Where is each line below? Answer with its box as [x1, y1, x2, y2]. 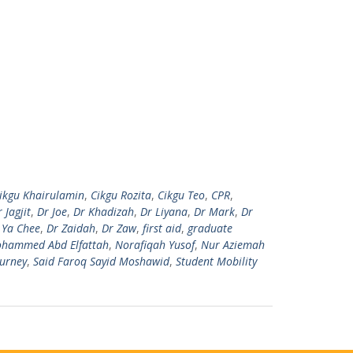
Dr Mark [194, 204, 235, 219]
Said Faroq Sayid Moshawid [33, 254, 169, 269]
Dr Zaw [102, 221, 136, 236]
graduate [188, 221, 232, 236]
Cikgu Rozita [91, 188, 151, 203]
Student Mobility [176, 254, 257, 269]
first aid [143, 221, 181, 236]
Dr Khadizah [73, 204, 134, 219]
